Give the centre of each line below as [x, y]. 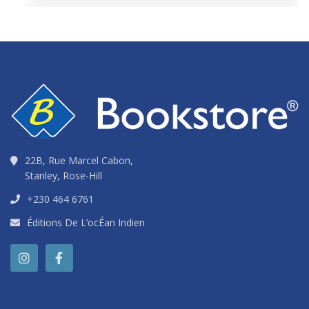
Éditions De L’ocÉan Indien [86, 223]
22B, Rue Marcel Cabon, [79, 161]
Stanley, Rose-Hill [63, 176]
